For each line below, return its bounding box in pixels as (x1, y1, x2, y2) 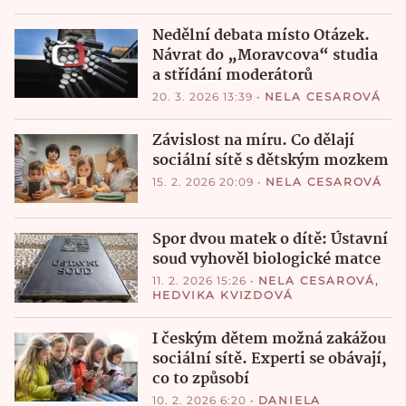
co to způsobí (151, 366, 249, 391)
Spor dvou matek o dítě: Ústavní (151, 227, 388, 253)
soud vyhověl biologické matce (151, 247, 381, 273)
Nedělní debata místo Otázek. (151, 24, 370, 49)
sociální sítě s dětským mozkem (151, 148, 389, 173)
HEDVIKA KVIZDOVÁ (151, 288, 294, 303)
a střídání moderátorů (151, 63, 313, 89)
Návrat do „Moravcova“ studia (151, 43, 378, 69)
